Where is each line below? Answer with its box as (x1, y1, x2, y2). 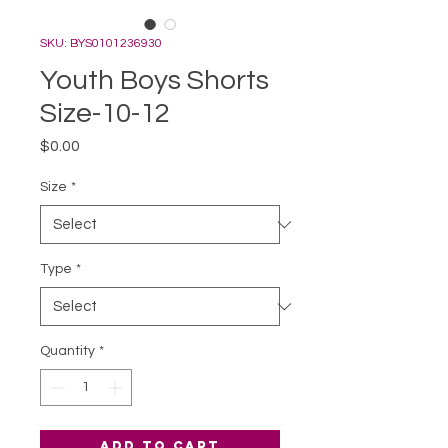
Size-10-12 (40, 99, 170, 128)
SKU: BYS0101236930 (40, 37, 162, 50)
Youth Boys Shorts (40, 66, 269, 95)
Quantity (40, 344, 95, 358)
